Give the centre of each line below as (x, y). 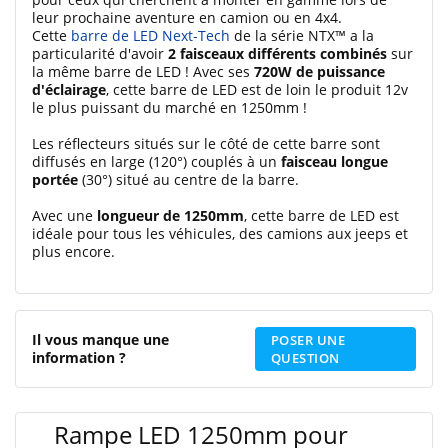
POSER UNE (308, 340)
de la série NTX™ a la (302, 35)
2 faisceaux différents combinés (277, 53)
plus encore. (73, 251)
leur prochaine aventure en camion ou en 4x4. (187, 17)
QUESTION (305, 358)
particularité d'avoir (100, 53)
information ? (79, 357)
